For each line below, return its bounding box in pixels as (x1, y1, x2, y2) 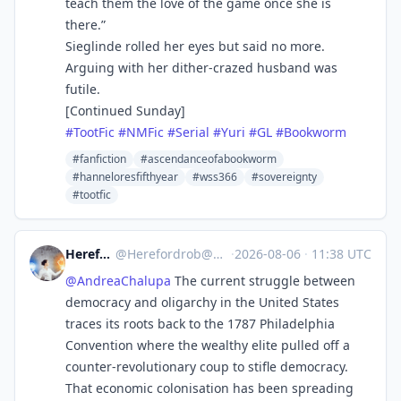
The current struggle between (171, 272, 355, 289)
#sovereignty (252, 169, 317, 184)
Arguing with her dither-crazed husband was (65, 59, 337, 76)
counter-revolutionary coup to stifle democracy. (65, 358, 348, 375)
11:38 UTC (308, 245, 371, 262)
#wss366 (192, 169, 237, 184)
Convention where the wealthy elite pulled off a (65, 337, 350, 354)
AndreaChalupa (77, 272, 171, 289)
